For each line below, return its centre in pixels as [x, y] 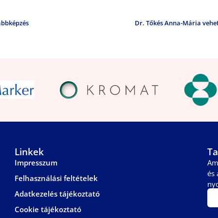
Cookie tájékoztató [48, 209]
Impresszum [36, 162]
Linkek [29, 151]
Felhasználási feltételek [56, 178]
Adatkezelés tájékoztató [57, 193]
